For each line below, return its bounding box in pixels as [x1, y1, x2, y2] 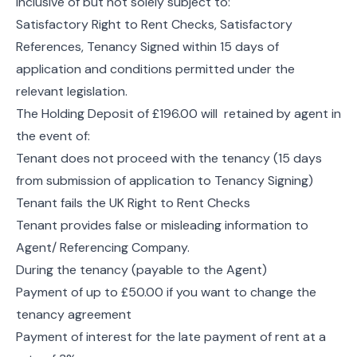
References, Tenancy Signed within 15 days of [16, 37, 279, 55]
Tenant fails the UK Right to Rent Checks [16, 194, 250, 211]
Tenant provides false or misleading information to [16, 216, 308, 233]
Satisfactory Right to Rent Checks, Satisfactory [16, 15, 292, 33]
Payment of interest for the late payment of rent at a [16, 328, 326, 345]
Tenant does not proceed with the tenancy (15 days [16, 149, 322, 167]
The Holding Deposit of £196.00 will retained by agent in [16, 104, 341, 122]
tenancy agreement [16, 305, 131, 323]
